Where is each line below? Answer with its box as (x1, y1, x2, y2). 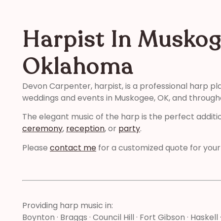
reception (66, 123, 105, 135)
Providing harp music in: (22, 199, 113, 211)
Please (22, 142, 50, 153)
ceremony (22, 123, 63, 135)
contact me (50, 142, 96, 153)
